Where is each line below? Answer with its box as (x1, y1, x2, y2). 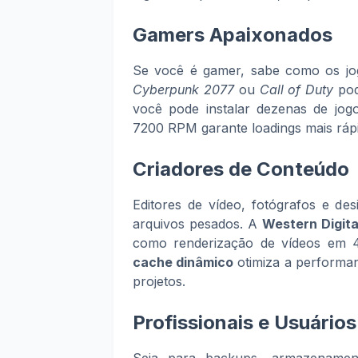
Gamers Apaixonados (133, 23, 332, 46)
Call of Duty (259, 82, 334, 97)
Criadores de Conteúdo (133, 157, 349, 181)
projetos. (133, 273, 185, 289)
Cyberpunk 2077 (133, 82, 234, 97)
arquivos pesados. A (133, 216, 262, 232)
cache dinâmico (133, 254, 234, 270)
